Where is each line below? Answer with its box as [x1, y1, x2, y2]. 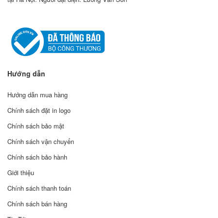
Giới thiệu [7, 168, 34, 178]
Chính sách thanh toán [7, 183, 71, 193]
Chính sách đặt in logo [7, 106, 71, 115]
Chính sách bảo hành [7, 152, 67, 162]
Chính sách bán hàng [7, 199, 67, 209]
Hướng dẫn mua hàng [7, 90, 68, 100]
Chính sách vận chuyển [7, 137, 74, 146]
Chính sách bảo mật [7, 121, 64, 131]
